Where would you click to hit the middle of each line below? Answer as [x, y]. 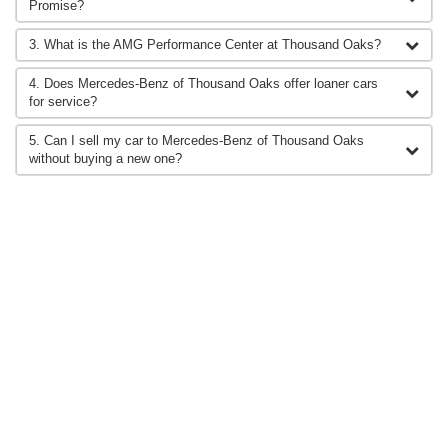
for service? [63, 102]
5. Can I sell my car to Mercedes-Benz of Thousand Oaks [196, 141]
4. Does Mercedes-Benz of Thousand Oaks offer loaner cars [203, 84]
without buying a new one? [105, 159]
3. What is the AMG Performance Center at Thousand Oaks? [205, 45]
